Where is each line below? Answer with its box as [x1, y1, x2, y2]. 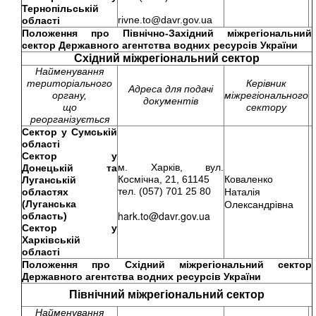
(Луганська [22, 198, 76, 209]
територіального [27, 78, 112, 89]
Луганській [22, 174, 76, 186]
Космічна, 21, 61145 [118, 174, 209, 185]
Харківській [22, 234, 80, 245]
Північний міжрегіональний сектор [69, 288, 265, 300]
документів [143, 95, 198, 107]
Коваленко [224, 174, 273, 185]
